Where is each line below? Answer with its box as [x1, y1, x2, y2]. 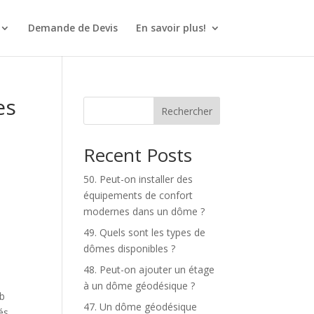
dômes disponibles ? [83, 242, 176, 255]
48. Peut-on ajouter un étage [83, 263, 215, 276]
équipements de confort [83, 189, 193, 202]
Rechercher [161, 104, 212, 118]
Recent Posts [83, 142, 193, 168]
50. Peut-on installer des [83, 172, 193, 186]
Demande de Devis [27, 21, 118, 34]
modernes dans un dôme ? [83, 205, 205, 218]
